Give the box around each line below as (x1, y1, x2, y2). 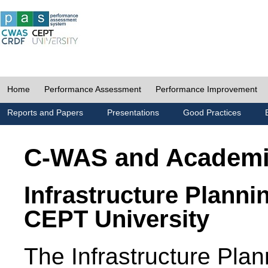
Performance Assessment (44, 84, 141, 94)
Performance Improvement (156, 84, 257, 94)
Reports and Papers (7, 108, 83, 117)
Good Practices (183, 108, 241, 117)
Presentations (107, 108, 159, 117)
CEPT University (24, 206, 209, 232)
